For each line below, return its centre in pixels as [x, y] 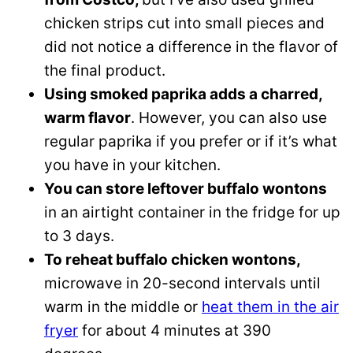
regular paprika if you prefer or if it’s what [191, 141]
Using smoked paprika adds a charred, [183, 94]
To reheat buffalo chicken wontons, [172, 260]
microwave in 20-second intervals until [182, 283]
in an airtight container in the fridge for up [192, 212]
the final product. [105, 71]
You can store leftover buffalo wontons [186, 189]
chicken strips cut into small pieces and [184, 23]
